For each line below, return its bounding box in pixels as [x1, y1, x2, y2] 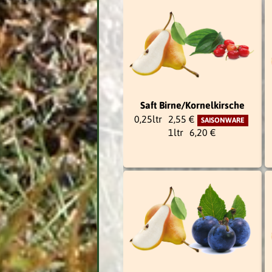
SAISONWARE [200, 115, 245, 124]
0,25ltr [134, 113, 162, 124]
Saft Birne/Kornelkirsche [140, 99, 245, 110]
